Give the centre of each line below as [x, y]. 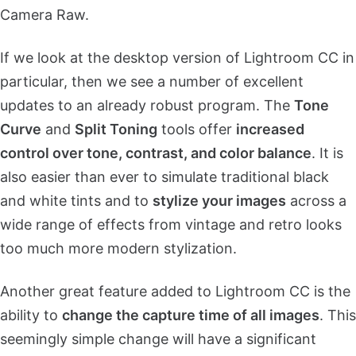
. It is [327, 153]
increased [270, 130]
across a [316, 201]
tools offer [197, 130]
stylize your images [219, 201]
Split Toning [116, 130]
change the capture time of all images [191, 315]
